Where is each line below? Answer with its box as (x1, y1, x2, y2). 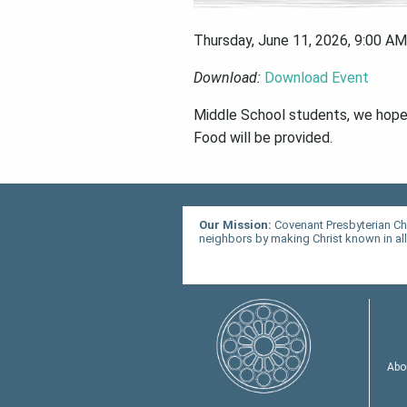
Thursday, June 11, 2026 (194, 32, 348, 50)
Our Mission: (199, 218, 274, 233)
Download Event (264, 69, 369, 87)
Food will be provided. (194, 129, 333, 147)
